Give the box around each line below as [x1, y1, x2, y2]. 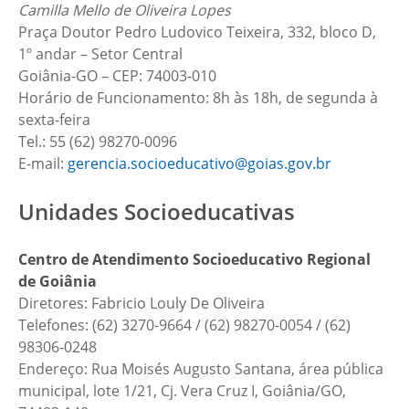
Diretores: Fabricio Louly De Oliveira [18, 293, 265, 313]
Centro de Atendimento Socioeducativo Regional [18, 249, 371, 269]
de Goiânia [18, 271, 97, 291]
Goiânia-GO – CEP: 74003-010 [18, 66, 216, 86]
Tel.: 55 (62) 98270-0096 [18, 131, 177, 152]
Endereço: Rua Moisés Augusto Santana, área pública [18, 359, 383, 379]
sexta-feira [18, 110, 90, 130]
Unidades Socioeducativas [18, 196, 295, 226]
